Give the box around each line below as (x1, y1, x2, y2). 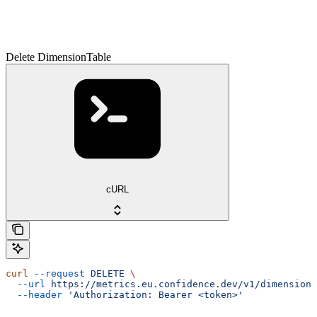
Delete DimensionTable (6, 51, 111, 64)
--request (28, 268, 85, 279)
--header (6, 289, 62, 301)
